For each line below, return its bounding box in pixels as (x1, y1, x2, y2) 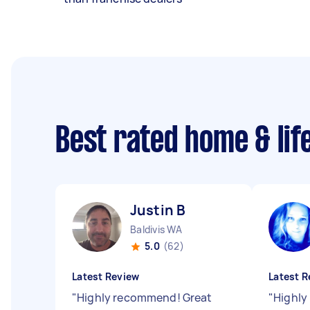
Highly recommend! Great (77, 290, 212, 305)
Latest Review (72, 270, 140, 283)
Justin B (130, 201, 186, 219)
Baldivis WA (130, 223, 182, 236)
